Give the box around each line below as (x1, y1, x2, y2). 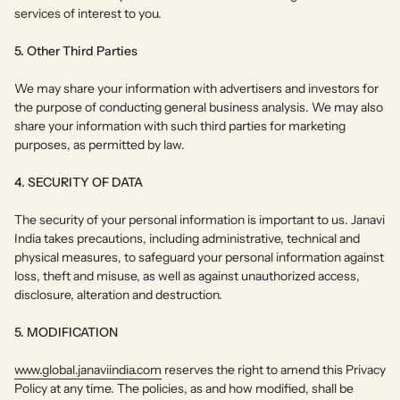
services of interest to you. (14, 4, 162, 21)
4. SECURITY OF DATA (14, 173, 143, 190)
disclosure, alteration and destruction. (14, 286, 222, 303)
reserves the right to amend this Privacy (162, 361, 386, 378)
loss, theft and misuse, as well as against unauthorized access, (14, 267, 360, 284)
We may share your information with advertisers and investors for (14, 79, 379, 96)
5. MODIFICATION (14, 323, 118, 340)
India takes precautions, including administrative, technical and (14, 229, 360, 246)
